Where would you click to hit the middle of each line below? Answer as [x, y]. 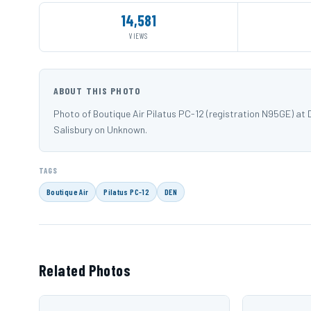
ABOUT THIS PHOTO [97, 91]
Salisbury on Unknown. [100, 130]
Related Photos [85, 270]
